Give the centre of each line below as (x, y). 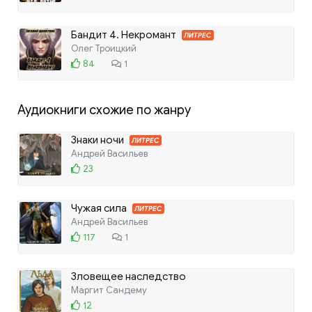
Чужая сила (100, 208)
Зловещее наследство (128, 276)
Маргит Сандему (109, 290)
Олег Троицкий (104, 48)
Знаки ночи (99, 140)
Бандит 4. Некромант (125, 34)
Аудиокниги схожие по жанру (104, 110)
